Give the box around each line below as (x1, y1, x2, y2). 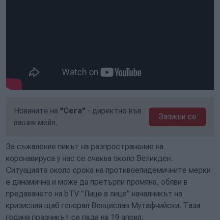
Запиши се (159, 111, 197, 121)
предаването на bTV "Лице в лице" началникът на (6, 189, 182, 198)
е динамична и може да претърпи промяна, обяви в (6, 177, 188, 187)
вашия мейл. (14, 117, 57, 127)
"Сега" (60, 106, 85, 115)
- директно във (85, 106, 141, 115)
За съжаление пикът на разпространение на (6, 141, 164, 151)
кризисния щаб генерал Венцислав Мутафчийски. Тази (6, 200, 200, 210)
